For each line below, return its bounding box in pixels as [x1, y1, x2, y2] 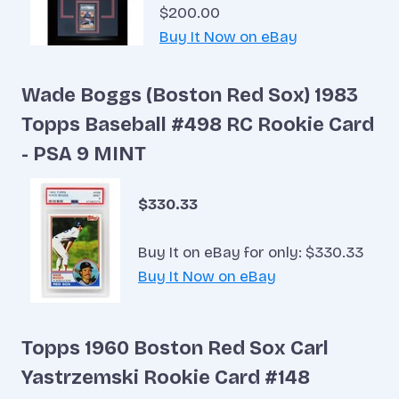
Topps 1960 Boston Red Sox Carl [21, 337, 329, 361]
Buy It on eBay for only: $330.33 [138, 242, 363, 262]
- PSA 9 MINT [21, 142, 146, 166]
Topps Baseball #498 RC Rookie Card [21, 112, 374, 136]
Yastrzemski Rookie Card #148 [21, 366, 310, 390]
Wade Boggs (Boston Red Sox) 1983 [21, 83, 358, 107]
